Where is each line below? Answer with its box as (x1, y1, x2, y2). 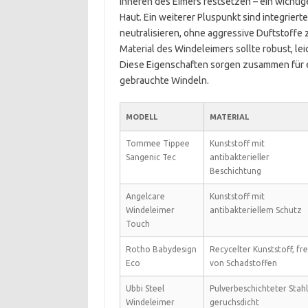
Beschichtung (209, 166, 261, 175)
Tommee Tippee (125, 139, 190, 148)
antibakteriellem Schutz (209, 206, 302, 214)
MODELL (125, 113, 157, 121)
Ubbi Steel (125, 284, 164, 293)
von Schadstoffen (209, 258, 277, 267)
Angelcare (125, 192, 165, 201)
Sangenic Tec (125, 153, 176, 162)
